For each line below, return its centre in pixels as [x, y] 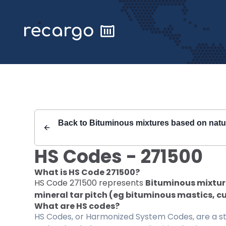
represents [121, 183]
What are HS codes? [77, 206]
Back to [73, 123]
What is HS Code [70, 172]
